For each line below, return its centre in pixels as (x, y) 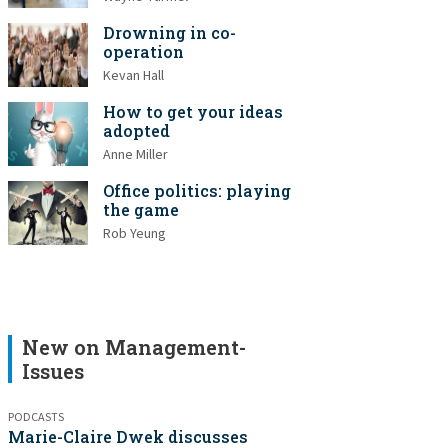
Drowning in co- (169, 32)
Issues (53, 371)
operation (143, 51)
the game (141, 209)
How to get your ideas (193, 111)
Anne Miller (135, 155)
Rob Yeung (134, 234)
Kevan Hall (133, 76)
